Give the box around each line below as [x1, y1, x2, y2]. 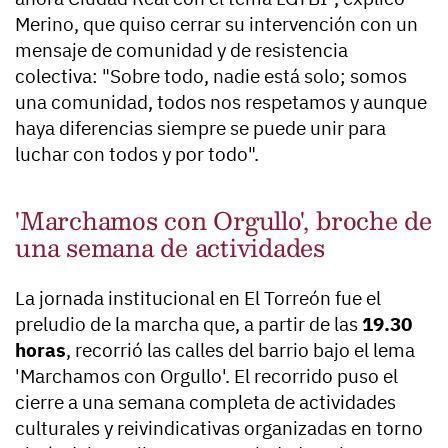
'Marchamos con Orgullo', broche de [15, 200, 432, 241]
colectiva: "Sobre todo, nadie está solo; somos [15, 64, 407, 89]
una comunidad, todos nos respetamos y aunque [15, 90, 427, 115]
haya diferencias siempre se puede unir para [15, 116, 386, 141]
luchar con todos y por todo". [15, 142, 259, 167]
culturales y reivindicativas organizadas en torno [15, 416, 423, 441]
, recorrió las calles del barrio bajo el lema [66, 338, 415, 363]
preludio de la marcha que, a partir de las [15, 312, 362, 337]
